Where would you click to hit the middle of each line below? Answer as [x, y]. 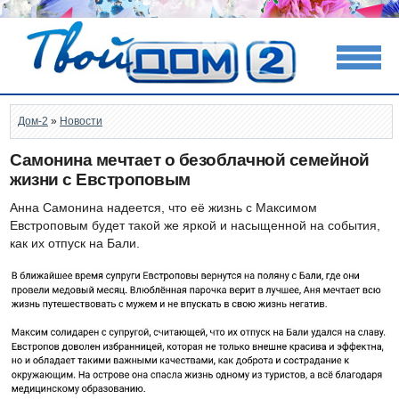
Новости [81, 121]
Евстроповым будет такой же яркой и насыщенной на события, [195, 225]
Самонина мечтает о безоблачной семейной [190, 160]
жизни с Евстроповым [100, 179]
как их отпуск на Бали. [75, 243]
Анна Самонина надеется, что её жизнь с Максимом [163, 208]
